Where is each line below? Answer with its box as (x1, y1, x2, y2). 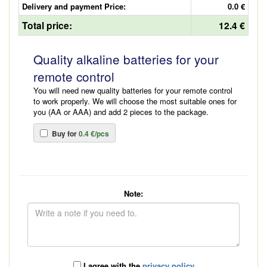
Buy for (52, 128, 77, 139)
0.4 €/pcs (77, 128, 109, 139)
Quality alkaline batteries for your (33, 50, 219, 69)
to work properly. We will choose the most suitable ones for (33, 95, 237, 107)
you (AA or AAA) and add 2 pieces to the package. (33, 106, 209, 118)
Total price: (22, 18, 72, 33)
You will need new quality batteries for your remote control (33, 85, 232, 97)
